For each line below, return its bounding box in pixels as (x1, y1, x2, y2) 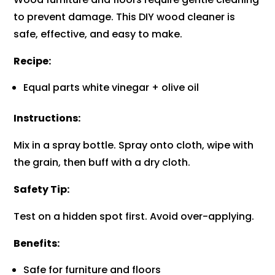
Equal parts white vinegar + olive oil (23, 80, 199, 95)
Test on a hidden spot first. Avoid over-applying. (14, 209, 255, 224)
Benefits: (14, 236, 60, 251)
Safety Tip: (14, 182, 70, 197)
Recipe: (14, 54, 52, 69)
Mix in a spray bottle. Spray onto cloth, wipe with (14, 138, 254, 153)
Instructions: (14, 111, 81, 126)
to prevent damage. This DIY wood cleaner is (14, 10, 236, 25)
